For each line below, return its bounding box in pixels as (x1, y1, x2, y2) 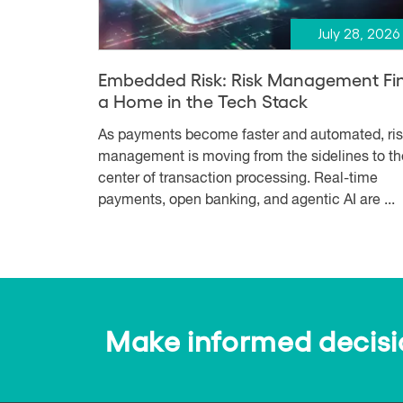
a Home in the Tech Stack (98, 89, 308, 112)
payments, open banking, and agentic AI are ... (98, 193, 395, 208)
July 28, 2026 (317, 26, 399, 41)
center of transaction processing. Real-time (98, 171, 378, 186)
